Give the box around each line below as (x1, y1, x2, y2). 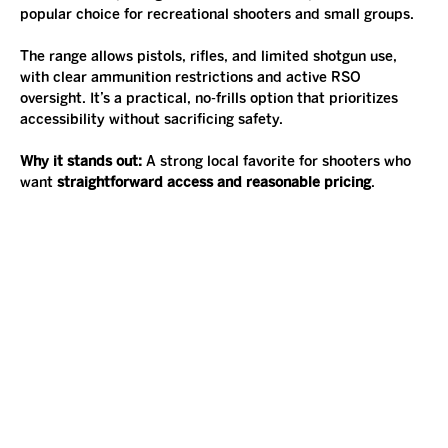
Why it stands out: (20, 153, 146, 171)
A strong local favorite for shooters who (146, 153, 415, 171)
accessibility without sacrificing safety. (20, 111, 283, 129)
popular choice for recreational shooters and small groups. (20, 6, 414, 24)
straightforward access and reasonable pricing (57, 174, 371, 192)
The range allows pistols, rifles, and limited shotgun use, (20, 48, 401, 66)
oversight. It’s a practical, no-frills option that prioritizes (20, 90, 402, 108)
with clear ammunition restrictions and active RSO (20, 69, 365, 87)
